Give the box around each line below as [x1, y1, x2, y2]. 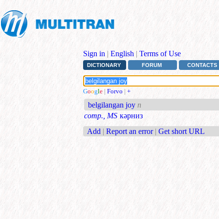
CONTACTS [187, 62, 218, 68]
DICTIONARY [87, 62, 121, 68]
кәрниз [120, 111, 143, 120]
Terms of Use [139, 49, 181, 58]
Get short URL [158, 127, 205, 135]
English [110, 49, 134, 58]
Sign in [83, 49, 105, 58]
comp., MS [84, 111, 117, 120]
